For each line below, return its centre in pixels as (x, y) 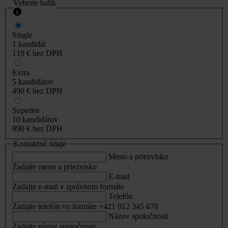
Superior (26, 110)
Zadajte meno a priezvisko (54, 166)
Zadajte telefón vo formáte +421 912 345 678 (85, 206)
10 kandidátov (35, 120)
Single (22, 35)
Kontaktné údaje (40, 144)
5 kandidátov (33, 82)
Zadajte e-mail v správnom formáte (68, 186)
